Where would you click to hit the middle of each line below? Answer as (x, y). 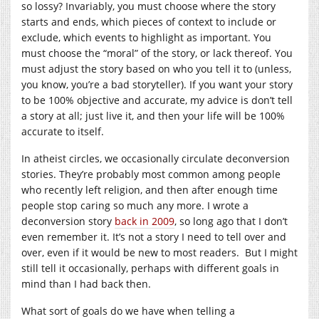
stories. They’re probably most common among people (151, 174)
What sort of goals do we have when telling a (128, 310)
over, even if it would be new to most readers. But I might (159, 252)
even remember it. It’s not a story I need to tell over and (154, 236)
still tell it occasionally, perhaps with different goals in (150, 268)
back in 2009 (145, 221)
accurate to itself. (63, 131)
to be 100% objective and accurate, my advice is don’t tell (157, 100)
